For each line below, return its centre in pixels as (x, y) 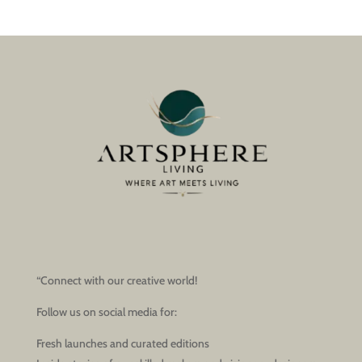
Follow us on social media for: (106, 311)
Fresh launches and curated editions (122, 343)
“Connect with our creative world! (116, 280)
